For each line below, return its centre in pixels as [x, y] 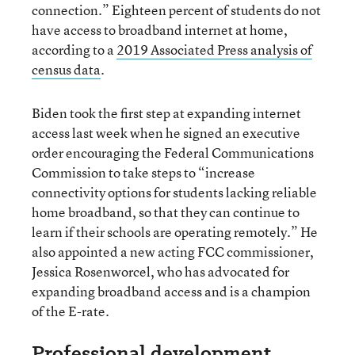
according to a [74, 49]
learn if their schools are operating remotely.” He [175, 231]
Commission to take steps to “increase [143, 172]
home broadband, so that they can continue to [166, 212]
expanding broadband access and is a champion [171, 291]
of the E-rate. [71, 311]
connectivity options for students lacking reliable [174, 192]
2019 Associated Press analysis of [214, 49]
